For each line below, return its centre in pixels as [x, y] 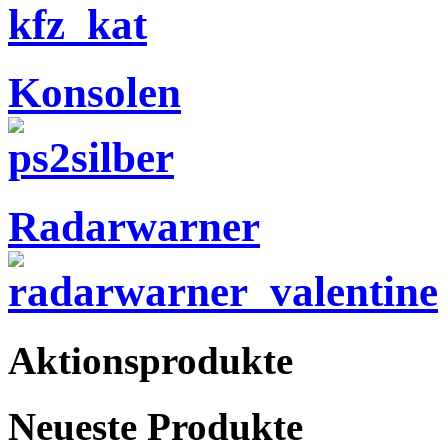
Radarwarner [134, 227]
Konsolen [94, 93]
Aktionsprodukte [150, 360]
